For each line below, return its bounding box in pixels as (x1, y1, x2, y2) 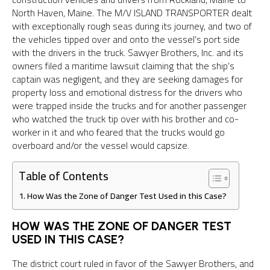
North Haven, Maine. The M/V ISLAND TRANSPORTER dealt (12, 4, 252, 22)
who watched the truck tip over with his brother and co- (12, 110, 239, 128)
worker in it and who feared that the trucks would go (12, 123, 225, 142)
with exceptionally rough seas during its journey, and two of (12, 17, 252, 36)
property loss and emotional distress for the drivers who (12, 83, 242, 102)
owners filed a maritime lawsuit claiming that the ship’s (12, 57, 234, 75)
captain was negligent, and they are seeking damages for (12, 70, 243, 89)
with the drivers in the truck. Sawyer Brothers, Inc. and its (12, 43, 243, 62)
